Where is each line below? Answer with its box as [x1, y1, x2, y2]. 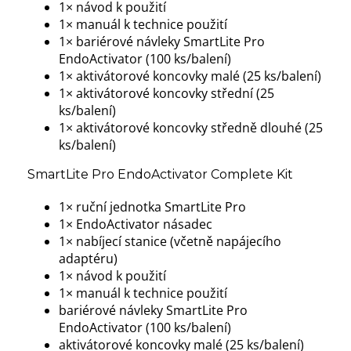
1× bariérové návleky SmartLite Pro [59, 33, 265, 51]
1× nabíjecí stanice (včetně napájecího [59, 233, 281, 251]
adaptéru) [59, 250, 118, 268]
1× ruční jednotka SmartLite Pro [59, 198, 246, 216]
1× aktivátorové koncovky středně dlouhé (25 [59, 119, 323, 137]
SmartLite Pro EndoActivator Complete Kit [27, 167, 293, 183]
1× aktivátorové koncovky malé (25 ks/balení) [59, 67, 321, 85]
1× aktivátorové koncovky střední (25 [59, 85, 274, 103]
